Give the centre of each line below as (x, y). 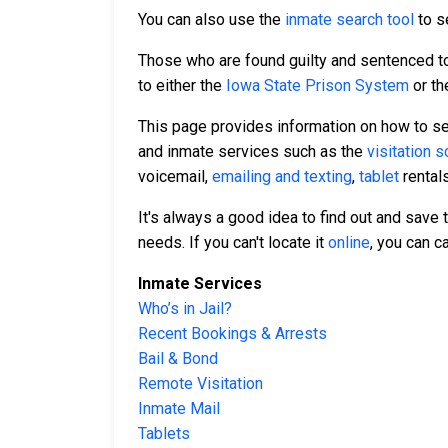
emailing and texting (282, 177)
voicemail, (175, 177)
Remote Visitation (200, 384)
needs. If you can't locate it (233, 243)
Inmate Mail (179, 409)
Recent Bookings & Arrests (232, 334)
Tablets (164, 434)
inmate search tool (349, 20)
